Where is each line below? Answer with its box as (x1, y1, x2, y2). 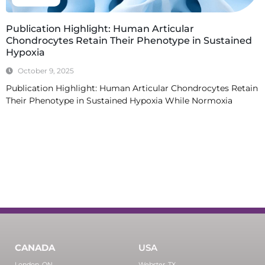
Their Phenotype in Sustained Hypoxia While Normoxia (6, 95, 232, 106)
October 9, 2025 (18, 66, 74, 76)
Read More (7, 117, 45, 126)
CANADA (15, 242, 55, 254)
